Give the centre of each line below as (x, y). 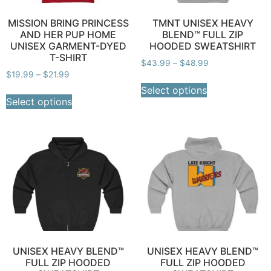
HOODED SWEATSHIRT (203, 46)
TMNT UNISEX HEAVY (203, 23)
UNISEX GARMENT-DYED (68, 46)
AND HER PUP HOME (68, 34)
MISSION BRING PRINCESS (68, 23)
